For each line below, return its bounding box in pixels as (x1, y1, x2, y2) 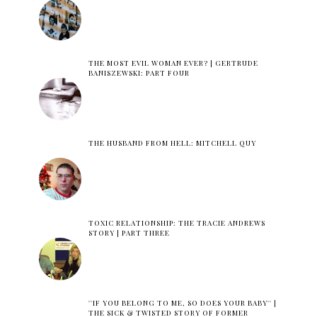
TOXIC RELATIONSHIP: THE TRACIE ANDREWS (88, 218, 265, 229)
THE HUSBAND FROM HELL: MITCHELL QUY (88, 138, 256, 149)
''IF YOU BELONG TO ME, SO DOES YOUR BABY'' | (88, 298, 277, 309)
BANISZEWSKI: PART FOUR (88, 68, 190, 79)
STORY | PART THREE (88, 228, 170, 238)
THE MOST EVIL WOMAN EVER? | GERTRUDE (88, 58, 258, 69)
